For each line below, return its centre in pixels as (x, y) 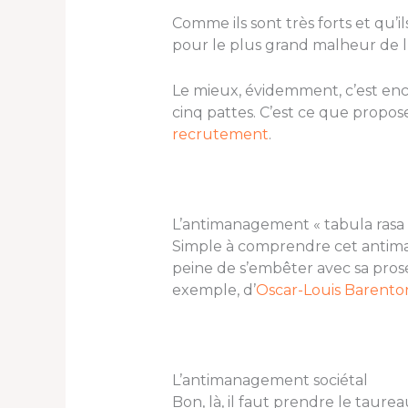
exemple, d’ (214, 291)
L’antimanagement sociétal (270, 381)
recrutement (220, 134)
